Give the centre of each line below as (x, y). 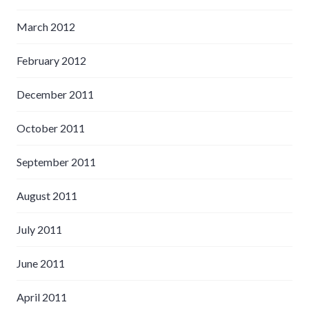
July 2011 (39, 229)
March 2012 (46, 26)
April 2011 (42, 297)
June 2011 (41, 263)
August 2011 (47, 195)
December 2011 (55, 94)
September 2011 (56, 161)
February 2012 (51, 60)
